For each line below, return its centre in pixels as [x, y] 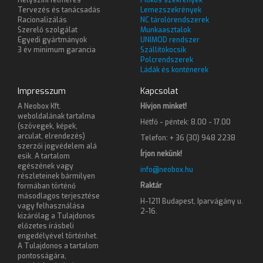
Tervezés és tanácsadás [59, 10]
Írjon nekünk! [161, 154]
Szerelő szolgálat [48, 30]
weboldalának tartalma [56, 116]
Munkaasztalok [166, 30]
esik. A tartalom [44, 156]
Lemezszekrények [171, 10]
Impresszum [42, 91]
